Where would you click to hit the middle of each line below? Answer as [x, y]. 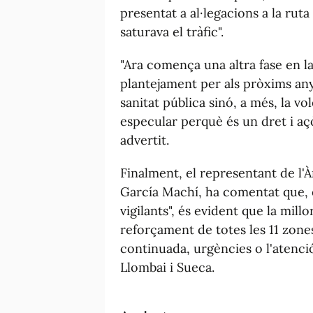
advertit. [145, 140]
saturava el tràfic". [172, 31]
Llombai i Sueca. [167, 267]
